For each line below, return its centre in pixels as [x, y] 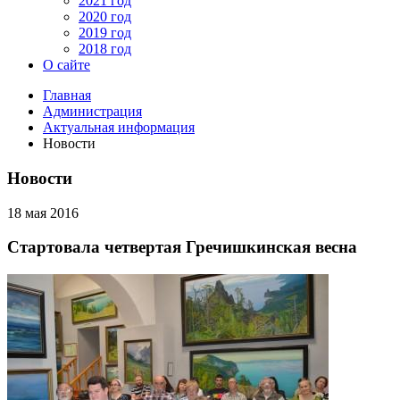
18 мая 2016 [43, 212]
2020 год [105, 17]
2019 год [105, 33]
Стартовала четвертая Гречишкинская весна [182, 247]
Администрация [92, 112]
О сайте [67, 65]
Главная [67, 96]
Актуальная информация [119, 128]
